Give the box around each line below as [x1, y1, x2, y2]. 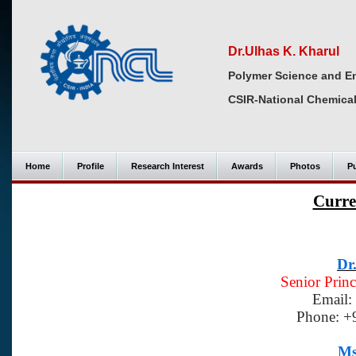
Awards [231, 161, 263, 171]
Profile [77, 161, 104, 171]
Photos [290, 161, 320, 171]
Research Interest [131, 161, 204, 171]
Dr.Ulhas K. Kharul [228, 44, 339, 58]
